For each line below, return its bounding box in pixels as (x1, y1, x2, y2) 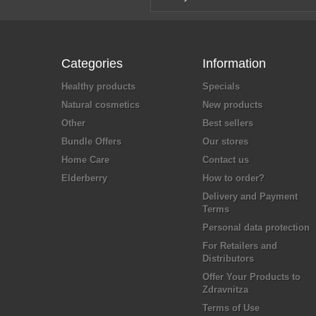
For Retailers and (202, 241, 277, 251)
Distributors (202, 253, 254, 264)
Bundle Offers (61, 136, 121, 147)
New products (202, 99, 262, 110)
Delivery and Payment (202, 191, 298, 202)
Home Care (61, 154, 109, 165)
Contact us (202, 154, 249, 165)
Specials (202, 81, 240, 92)
